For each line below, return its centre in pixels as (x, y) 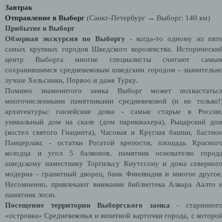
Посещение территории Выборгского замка (87, 205)
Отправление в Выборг (46, 18)
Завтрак (19, 7)
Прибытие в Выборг (40, 28)
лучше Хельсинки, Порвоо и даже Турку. (71, 80)
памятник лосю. (30, 194)
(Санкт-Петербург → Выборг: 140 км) (148, 18)
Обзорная (22, 38)
